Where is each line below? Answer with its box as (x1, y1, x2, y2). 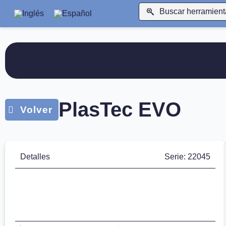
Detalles (20, 152, 50, 161)
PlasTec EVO (59, 98, 181, 121)
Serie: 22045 (164, 152, 210, 161)
